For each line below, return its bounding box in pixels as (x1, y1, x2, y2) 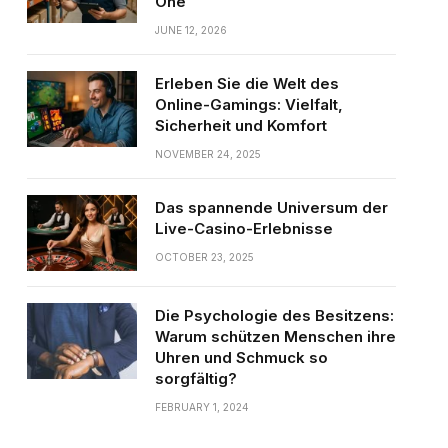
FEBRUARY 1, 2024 (154, 401, 249, 413)
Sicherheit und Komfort (154, 116, 327, 135)
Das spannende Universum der (154, 198, 388, 217)
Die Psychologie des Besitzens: (154, 306, 394, 325)
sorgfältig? (154, 369, 237, 388)
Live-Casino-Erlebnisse (154, 219, 333, 238)
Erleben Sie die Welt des (154, 74, 339, 93)
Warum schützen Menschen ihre (154, 327, 396, 346)
